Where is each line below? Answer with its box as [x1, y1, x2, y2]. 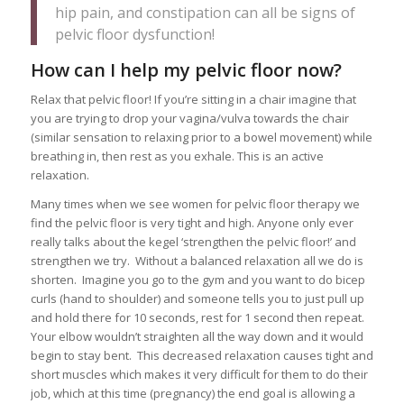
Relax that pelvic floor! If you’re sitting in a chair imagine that [30, 90, 356, 107]
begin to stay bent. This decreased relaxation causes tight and [30, 346, 373, 363]
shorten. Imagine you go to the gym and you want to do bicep [30, 271, 365, 288]
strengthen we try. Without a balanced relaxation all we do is [30, 252, 363, 269]
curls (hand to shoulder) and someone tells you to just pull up [30, 289, 364, 307]
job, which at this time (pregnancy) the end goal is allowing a [30, 384, 355, 401]
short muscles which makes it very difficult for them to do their [30, 365, 368, 382]
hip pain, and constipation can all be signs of [54, 3, 355, 23]
